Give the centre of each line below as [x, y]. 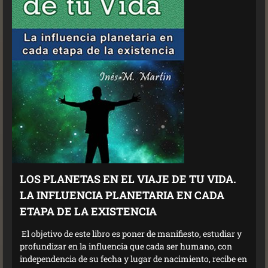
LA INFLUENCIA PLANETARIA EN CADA [122, 195]
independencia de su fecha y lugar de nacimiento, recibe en [133, 258]
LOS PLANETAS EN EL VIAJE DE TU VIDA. [128, 179]
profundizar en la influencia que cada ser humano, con [126, 246]
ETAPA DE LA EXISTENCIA [88, 211]
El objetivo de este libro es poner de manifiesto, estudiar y [131, 233]
